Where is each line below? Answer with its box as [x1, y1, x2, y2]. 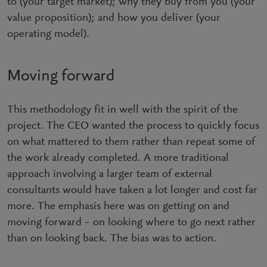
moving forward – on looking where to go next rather [7, 217, 256, 228]
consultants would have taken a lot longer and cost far [7, 185, 257, 196]
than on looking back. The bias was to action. [7, 233, 219, 244]
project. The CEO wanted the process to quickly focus [7, 120, 259, 132]
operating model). [7, 29, 92, 40]
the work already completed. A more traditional [7, 153, 229, 164]
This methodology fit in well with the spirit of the [7, 104, 238, 116]
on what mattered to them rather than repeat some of [7, 136, 255, 148]
